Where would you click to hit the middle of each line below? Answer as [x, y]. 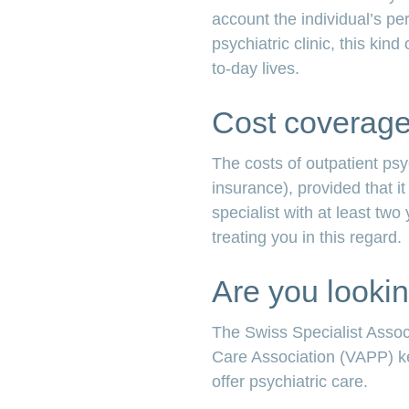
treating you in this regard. [307, 237]
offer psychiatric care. [290, 382]
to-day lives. [256, 68]
